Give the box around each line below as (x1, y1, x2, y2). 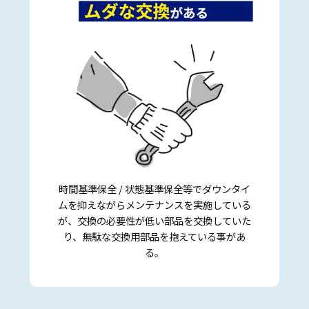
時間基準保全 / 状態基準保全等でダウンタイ (58, 181, 250, 197)
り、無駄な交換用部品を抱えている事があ (63, 229, 246, 244)
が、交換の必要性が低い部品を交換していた (57, 213, 251, 228)
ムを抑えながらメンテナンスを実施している (57, 197, 251, 212)
